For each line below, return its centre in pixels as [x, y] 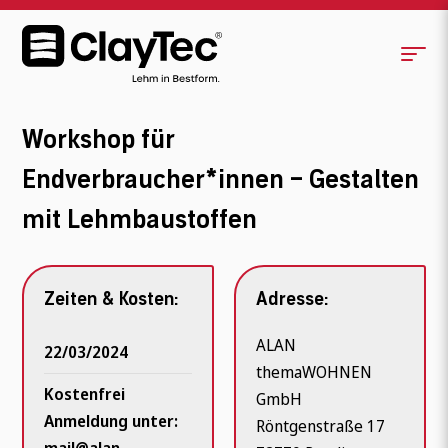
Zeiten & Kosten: [111, 299]
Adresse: [292, 299]
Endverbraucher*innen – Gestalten [221, 180]
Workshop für [99, 140]
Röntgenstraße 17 [321, 426]
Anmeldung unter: [111, 421]
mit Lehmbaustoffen [140, 220]
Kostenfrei [85, 394]
